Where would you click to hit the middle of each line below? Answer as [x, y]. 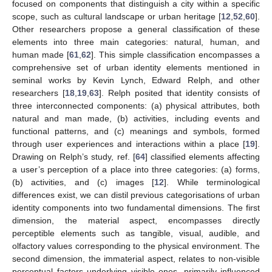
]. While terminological [212, 182]
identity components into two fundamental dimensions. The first [136, 207]
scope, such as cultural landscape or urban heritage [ [117, 16]
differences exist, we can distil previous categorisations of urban [136, 195]
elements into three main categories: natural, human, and [136, 42]
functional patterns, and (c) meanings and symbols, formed [136, 131]
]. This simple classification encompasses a [176, 54]
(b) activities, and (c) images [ [83, 182]
